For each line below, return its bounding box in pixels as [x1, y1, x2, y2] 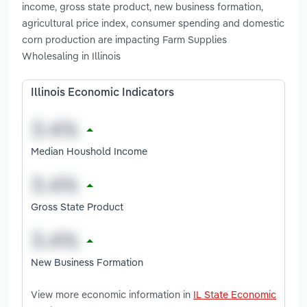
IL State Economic [193, 287, 276, 301]
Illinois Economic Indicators [31, 88, 174, 99]
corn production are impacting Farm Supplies [22, 33, 227, 47]
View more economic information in [31, 287, 193, 301]
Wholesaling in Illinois [22, 49, 121, 63]
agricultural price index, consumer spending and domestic [22, 16, 284, 30]
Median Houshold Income [31, 144, 147, 158]
